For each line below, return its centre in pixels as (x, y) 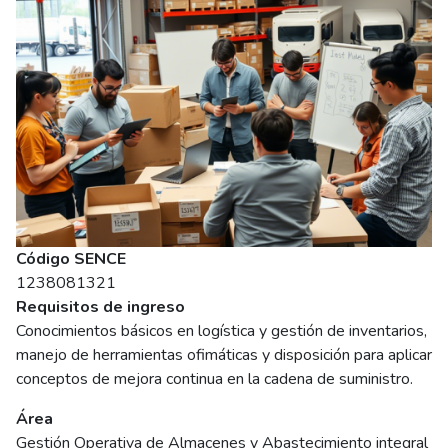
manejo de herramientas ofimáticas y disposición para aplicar (224, 355)
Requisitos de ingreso (100, 307)
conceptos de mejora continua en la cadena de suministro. (214, 379)
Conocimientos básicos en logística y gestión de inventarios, (221, 331)
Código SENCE (71, 259)
